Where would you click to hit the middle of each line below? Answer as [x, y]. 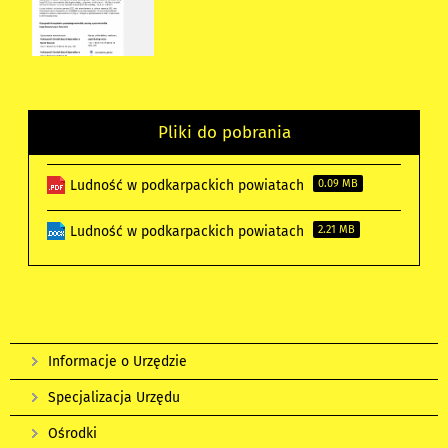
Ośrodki [72, 434]
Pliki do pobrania [224, 132]
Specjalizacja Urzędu [114, 398]
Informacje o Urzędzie [117, 362]
